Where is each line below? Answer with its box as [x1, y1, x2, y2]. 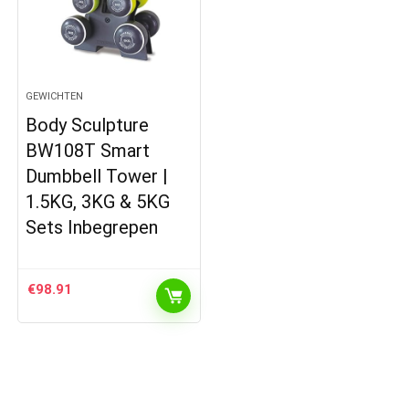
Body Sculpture [26, 114, 150, 137]
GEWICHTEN [26, 90, 84, 103]
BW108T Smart [26, 140, 151, 163]
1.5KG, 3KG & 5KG [26, 191, 171, 214]
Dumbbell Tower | [26, 165, 169, 188]
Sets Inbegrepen [26, 216, 159, 239]
